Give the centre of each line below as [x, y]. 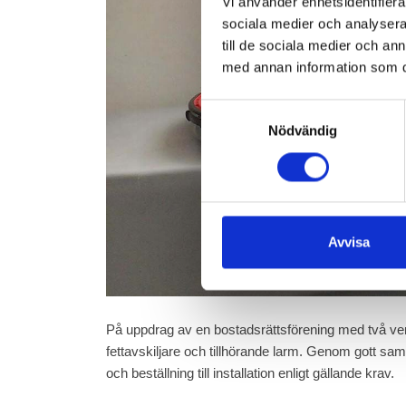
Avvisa [348, 242]
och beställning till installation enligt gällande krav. [252, 374]
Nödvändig [303, 130]
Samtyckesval [244, 110]
